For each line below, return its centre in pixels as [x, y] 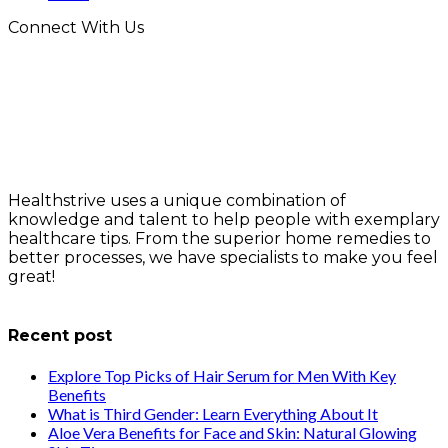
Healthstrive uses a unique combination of [177, 200]
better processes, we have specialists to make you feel [223, 257]
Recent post [60, 335]
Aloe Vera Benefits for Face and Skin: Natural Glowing [232, 433]
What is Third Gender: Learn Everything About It [213, 414]
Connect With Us [76, 27]
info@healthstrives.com [102, 295]
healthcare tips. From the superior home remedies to [219, 238]
